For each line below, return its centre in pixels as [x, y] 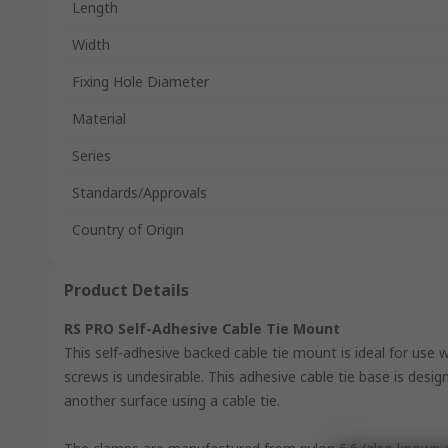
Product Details [126, 290]
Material [99, 118]
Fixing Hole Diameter [140, 81]
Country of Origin [128, 229]
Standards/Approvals [139, 192]
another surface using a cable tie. [172, 400]
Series [91, 155]
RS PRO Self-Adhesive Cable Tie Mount [202, 328]
